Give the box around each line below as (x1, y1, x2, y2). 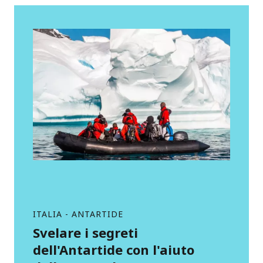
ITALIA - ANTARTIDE (33, 208, 123, 220)
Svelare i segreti (33, 224, 138, 241)
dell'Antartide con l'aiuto (33, 241, 194, 258)
